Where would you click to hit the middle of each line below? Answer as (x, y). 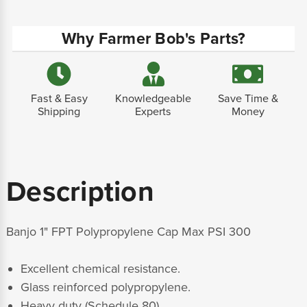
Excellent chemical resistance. (100, 269)
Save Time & (248, 99)
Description (80, 192)
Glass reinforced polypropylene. (105, 287)
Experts (153, 112)
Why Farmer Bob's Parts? (153, 39)
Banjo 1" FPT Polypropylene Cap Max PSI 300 (128, 232)
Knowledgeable (153, 99)
